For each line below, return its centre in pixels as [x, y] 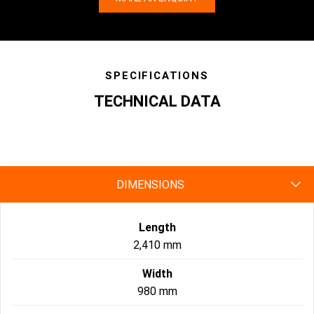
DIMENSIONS [150, 185]
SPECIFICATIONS [157, 76]
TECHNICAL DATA [157, 102]
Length [157, 227]
